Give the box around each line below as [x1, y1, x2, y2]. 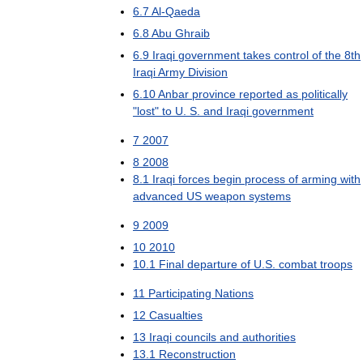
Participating [148, 286, 211, 300]
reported [239, 87, 283, 100]
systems [249, 189, 291, 203]
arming [301, 172, 337, 186]
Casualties [149, 308, 203, 322]
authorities [242, 330, 296, 344]
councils [175, 330, 216, 344]
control [274, 48, 309, 62]
